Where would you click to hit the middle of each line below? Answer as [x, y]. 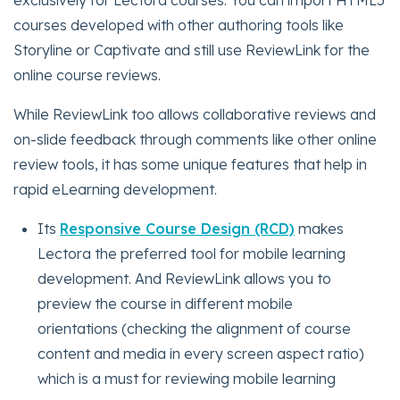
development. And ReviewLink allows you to [185, 279]
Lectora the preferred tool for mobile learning [192, 254]
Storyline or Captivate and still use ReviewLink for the [192, 50]
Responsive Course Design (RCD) [178, 229]
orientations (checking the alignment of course [195, 329]
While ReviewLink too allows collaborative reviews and [195, 115]
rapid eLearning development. [115, 190]
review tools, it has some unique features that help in [190, 165]
